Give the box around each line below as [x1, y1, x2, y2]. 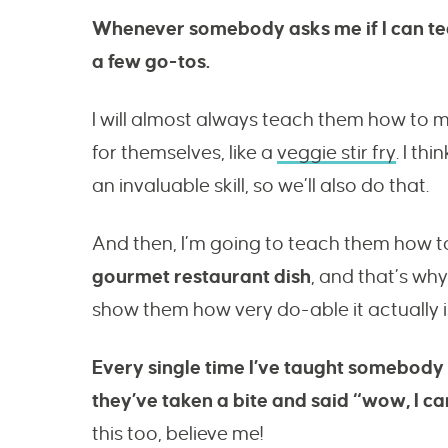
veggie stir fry [277, 142, 396, 164]
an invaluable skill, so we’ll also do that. [92, 175, 429, 197]
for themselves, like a [92, 142, 277, 164]
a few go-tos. [92, 51, 210, 73]
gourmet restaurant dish [92, 266, 311, 288]
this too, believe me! [92, 423, 264, 445]
